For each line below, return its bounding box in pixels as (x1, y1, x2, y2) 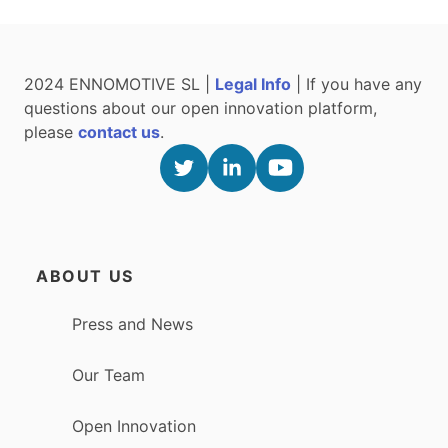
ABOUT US (36, 265, 134, 286)
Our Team (72, 364, 145, 385)
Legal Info (215, 73, 291, 94)
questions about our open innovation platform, (24, 97, 377, 118)
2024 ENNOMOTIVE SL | (24, 73, 215, 94)
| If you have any (291, 73, 422, 94)
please (24, 121, 78, 142)
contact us (78, 121, 160, 142)
